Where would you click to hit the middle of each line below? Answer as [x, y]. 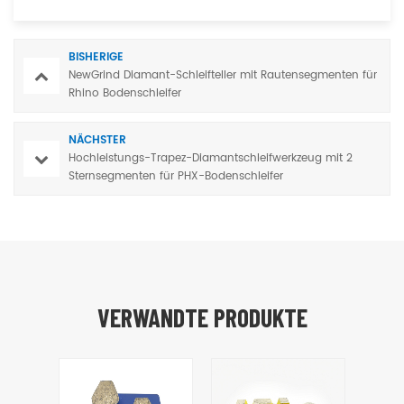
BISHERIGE [96, 57]
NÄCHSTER [97, 140]
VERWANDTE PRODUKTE [202, 317]
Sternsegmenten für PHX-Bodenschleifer [176, 176]
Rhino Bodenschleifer [125, 93]
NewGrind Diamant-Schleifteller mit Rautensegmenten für [223, 75]
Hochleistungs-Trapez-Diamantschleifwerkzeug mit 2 [211, 158]
